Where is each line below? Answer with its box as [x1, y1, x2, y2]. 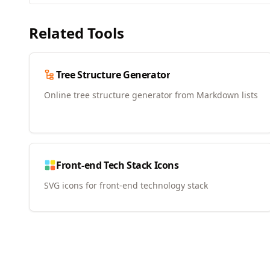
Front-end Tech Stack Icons [56, 159, 179, 172]
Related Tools [29, 23, 124, 43]
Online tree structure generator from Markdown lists [44, 89, 258, 101]
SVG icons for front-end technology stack [44, 180, 208, 192]
